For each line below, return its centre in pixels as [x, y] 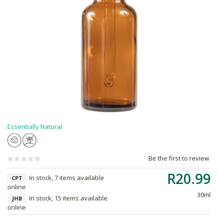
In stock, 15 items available [68, 198]
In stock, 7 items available [67, 178]
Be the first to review [179, 158]
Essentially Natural [35, 127]
